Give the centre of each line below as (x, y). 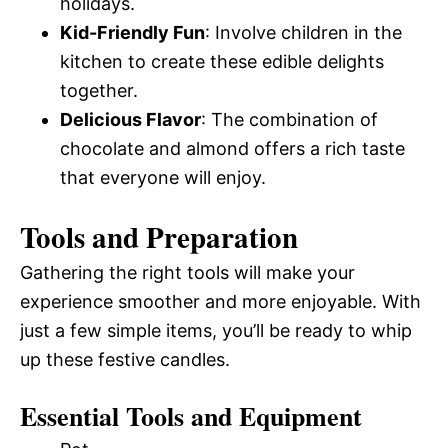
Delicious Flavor (130, 119)
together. (99, 90)
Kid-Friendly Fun (132, 32)
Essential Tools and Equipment (191, 416)
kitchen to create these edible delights (222, 61)
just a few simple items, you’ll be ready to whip (216, 330)
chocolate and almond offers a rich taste (232, 148)
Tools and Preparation (159, 237)
